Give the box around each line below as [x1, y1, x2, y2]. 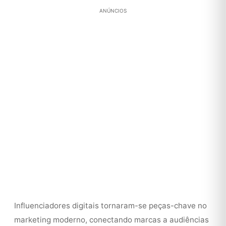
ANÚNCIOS [99, 8, 127, 14]
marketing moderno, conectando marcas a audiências [14, 215, 209, 224]
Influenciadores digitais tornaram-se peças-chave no [14, 201, 207, 210]
